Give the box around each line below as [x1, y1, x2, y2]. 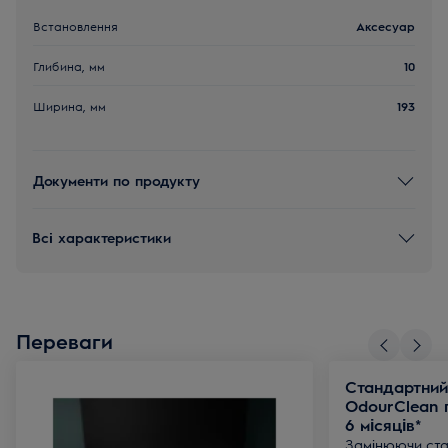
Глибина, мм [33, 57, 105, 74]
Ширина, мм [33, 98, 106, 114]
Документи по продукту [33, 170, 200, 189]
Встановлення [33, 17, 118, 34]
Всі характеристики [32, 227, 171, 246]
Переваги [16, 328, 113, 353]
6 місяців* [345, 414, 421, 435]
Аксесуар [356, 17, 415, 34]
